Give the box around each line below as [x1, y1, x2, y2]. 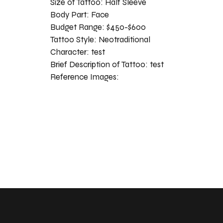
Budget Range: [50, 21, 107, 32]
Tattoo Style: [50, 34, 99, 45]
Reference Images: [50, 71, 121, 82]
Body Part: [50, 9, 91, 20]
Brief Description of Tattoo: [50, 59, 150, 70]
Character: [50, 46, 91, 57]
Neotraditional [98, 34, 150, 45]
